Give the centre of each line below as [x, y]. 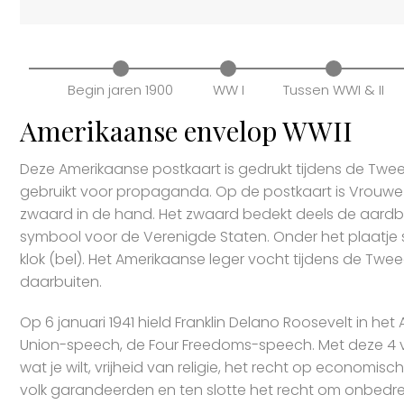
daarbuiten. [61, 281]
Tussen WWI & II [334, 89]
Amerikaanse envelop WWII [186, 130]
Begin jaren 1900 [121, 89]
